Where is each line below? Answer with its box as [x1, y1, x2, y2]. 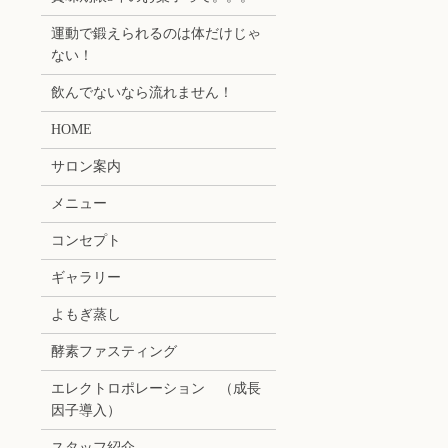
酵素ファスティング [50, 344, 177, 360]
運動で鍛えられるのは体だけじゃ [50, 26, 261, 42]
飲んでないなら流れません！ [50, 85, 233, 101]
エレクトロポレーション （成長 [50, 381, 261, 397]
